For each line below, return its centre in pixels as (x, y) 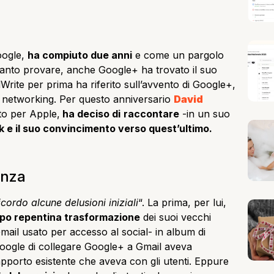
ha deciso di (90, 114)
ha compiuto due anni (80, 55)
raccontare (151, 114)
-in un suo (205, 114)
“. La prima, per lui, (182, 202)
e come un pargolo (178, 55)
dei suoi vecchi (176, 217)
